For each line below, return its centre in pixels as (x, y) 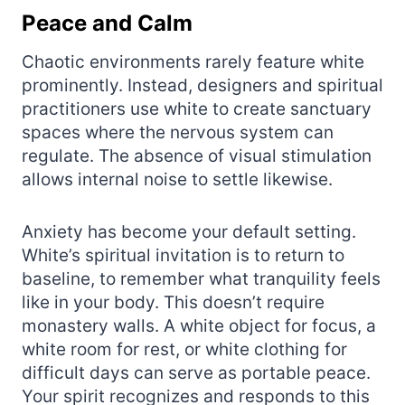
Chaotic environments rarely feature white (193, 61)
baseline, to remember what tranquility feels (201, 278)
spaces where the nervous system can (178, 132)
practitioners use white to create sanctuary (197, 108)
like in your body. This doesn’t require (173, 302)
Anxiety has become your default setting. (189, 231)
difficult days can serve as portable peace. (196, 372)
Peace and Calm (107, 23)
